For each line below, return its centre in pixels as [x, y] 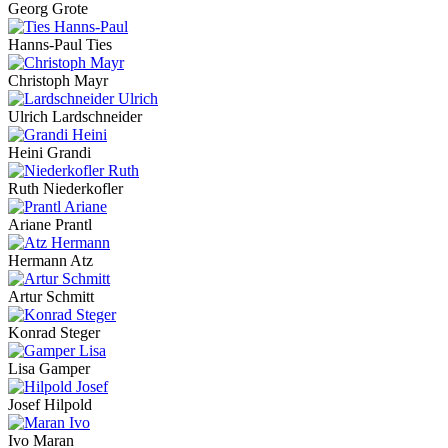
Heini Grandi [49, 153]
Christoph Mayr [58, 81]
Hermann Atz [50, 261]
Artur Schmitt [51, 297]
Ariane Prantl [50, 225]
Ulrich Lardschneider [75, 117]
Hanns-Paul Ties [60, 45]
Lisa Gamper [49, 369]
